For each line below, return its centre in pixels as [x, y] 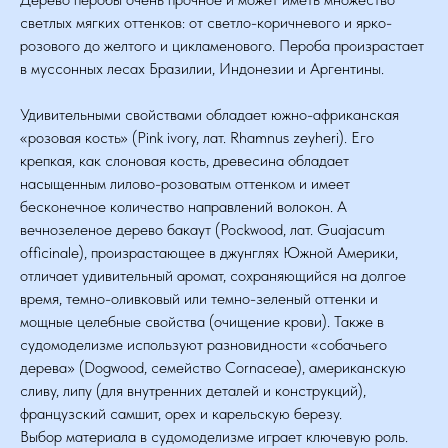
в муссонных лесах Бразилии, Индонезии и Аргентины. [202, 68]
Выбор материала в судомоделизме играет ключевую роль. [214, 436]
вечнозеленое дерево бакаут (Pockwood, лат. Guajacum [202, 229]
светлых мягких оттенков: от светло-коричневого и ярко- [206, 22]
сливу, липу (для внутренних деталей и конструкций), [193, 390]
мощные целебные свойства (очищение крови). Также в [202, 321]
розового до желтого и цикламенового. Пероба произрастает [222, 45]
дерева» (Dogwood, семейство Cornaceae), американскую [213, 367]
